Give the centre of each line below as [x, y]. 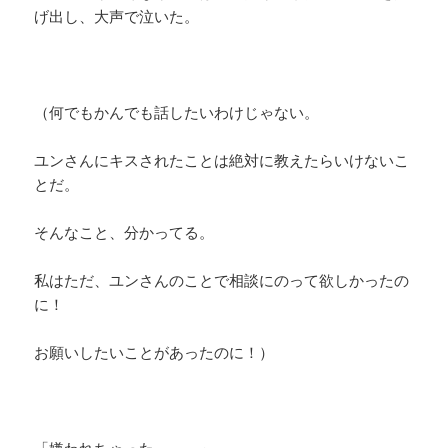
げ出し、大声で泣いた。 [117, 16]
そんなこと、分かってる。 [124, 232]
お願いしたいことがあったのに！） [154, 352]
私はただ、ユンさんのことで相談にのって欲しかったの [222, 280]
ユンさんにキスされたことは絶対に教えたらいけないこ [222, 160]
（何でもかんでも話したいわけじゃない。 [177, 112]
